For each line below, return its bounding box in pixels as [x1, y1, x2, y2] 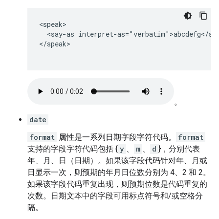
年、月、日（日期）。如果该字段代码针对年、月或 [27, 156, 207, 165]
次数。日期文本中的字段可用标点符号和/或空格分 [27, 191, 203, 200]
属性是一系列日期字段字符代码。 [57, 132, 176, 142]
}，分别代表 [158, 144, 200, 153]
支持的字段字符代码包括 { [27, 144, 118, 153]
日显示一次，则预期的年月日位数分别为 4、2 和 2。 [27, 168, 211, 177]
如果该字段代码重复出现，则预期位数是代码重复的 [27, 179, 207, 189]
